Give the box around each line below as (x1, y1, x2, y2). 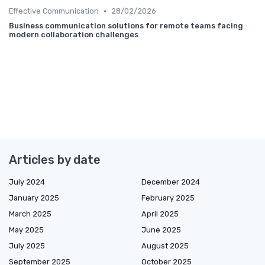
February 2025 (141, 193, 195, 203)
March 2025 (9, 209, 51, 219)
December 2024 (141, 177, 200, 187)
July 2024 (9, 177, 45, 187)
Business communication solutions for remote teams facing (9, 21, 243, 31)
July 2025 (9, 241, 45, 251)
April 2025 (141, 209, 179, 219)
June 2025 (141, 225, 181, 235)
